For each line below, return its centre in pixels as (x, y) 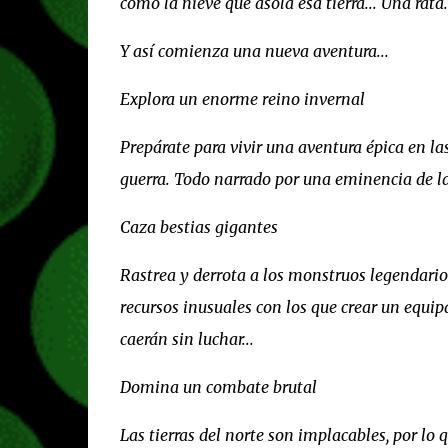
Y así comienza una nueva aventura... (254, 50)
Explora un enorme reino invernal (242, 98)
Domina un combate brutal (218, 386)
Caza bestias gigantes (198, 226)
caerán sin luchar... (186, 338)
